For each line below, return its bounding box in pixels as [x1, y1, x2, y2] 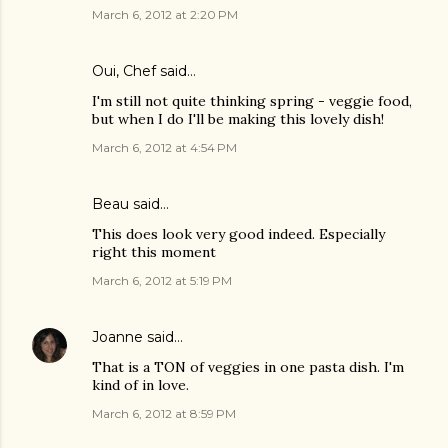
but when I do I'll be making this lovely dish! [92, 110, 384, 128]
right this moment [92, 243, 216, 261]
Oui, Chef [92, 62, 156, 80]
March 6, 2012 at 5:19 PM [92, 273, 232, 288]
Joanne [92, 328, 143, 346]
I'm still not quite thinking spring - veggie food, [92, 92, 412, 110]
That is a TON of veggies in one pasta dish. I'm [92, 358, 404, 376]
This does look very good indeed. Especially [92, 225, 385, 243]
